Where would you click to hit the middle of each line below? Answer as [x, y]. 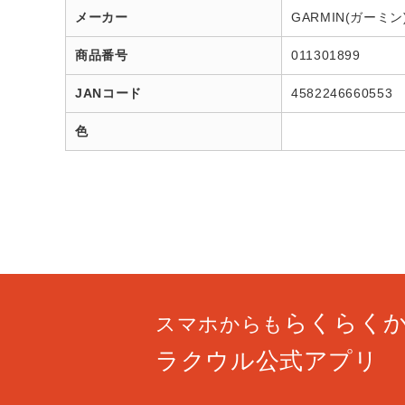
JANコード [108, 93]
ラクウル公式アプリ [267, 361]
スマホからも [220, 324]
